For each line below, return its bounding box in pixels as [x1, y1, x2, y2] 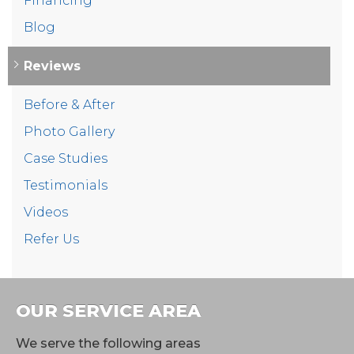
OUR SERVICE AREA [16, 299, 201, 322]
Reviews [24, 58, 81, 73]
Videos [24, 204, 68, 220]
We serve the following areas [16, 335, 201, 351]
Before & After [24, 96, 115, 112]
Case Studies [24, 150, 107, 166]
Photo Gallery [24, 123, 115, 139]
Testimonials [24, 177, 107, 193]
